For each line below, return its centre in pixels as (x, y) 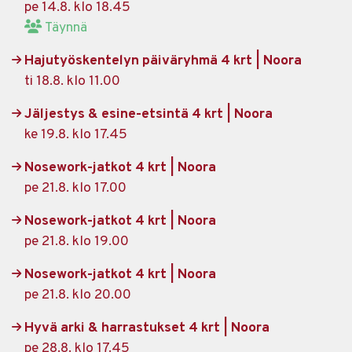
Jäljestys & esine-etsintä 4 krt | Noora (148, 114)
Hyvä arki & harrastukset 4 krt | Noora (147, 328)
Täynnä (66, 28)
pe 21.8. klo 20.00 (78, 295)
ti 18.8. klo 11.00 (72, 81)
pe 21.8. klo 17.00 (75, 188)
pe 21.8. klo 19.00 (77, 242)
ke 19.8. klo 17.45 (76, 135)
